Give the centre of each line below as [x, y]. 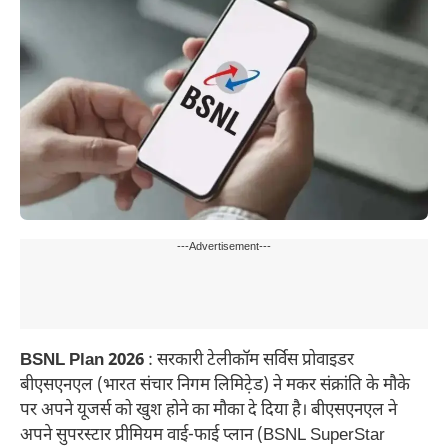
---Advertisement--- [224, 246]
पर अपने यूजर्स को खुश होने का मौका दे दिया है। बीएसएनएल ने [208, 410]
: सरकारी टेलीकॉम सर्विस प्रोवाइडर [249, 360]
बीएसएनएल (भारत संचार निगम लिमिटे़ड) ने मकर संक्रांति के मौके [215, 385]
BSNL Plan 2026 [82, 360]
